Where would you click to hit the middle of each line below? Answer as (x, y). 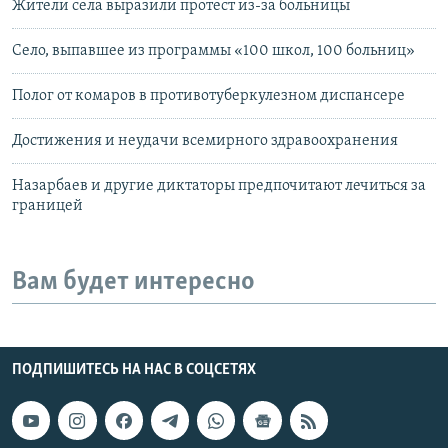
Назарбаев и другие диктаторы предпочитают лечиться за (219, 185)
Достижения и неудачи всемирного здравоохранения (205, 140)
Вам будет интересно (133, 282)
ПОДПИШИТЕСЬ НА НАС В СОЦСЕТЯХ (134, 370)
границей (47, 205)
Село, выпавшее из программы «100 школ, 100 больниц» (213, 50)
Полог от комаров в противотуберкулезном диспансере (208, 95)
